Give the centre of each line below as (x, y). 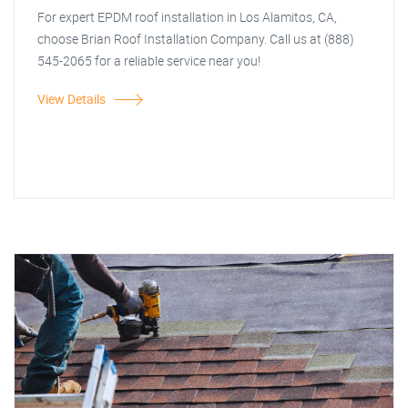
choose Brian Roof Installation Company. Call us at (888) (196, 39)
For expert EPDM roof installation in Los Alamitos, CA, (187, 17)
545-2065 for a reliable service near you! (149, 61)
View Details (71, 99)
